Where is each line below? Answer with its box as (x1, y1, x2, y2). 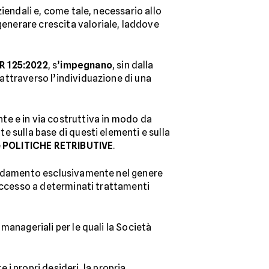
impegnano (60, 59, 112, 71)
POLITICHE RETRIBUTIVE (2, 140, 113, 151)
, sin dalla (112, 59, 154, 71)
